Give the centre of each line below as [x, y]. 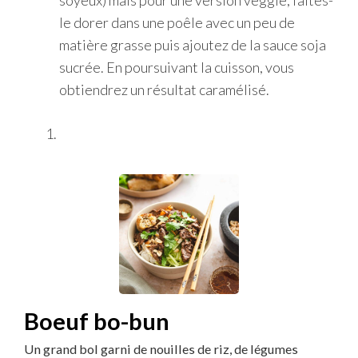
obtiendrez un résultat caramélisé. [164, 89]
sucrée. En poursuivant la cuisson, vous [177, 67]
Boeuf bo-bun [97, 321]
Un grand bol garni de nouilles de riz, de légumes [161, 349]
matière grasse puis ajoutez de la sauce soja [193, 45]
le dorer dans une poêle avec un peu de [177, 22]
